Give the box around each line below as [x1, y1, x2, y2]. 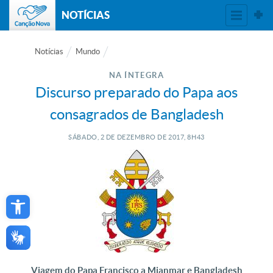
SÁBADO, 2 [68, 133, 105, 141]
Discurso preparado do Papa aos [35, 84, 238, 101]
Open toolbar [10, 185, 70, 213]
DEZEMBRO [115, 133, 156, 141]
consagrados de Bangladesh [49, 106, 224, 122]
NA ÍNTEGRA [108, 71, 165, 80]
